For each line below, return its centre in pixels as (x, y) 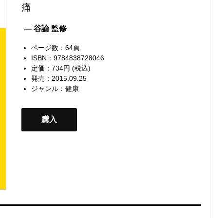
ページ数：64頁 (55, 47)
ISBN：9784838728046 (67, 58)
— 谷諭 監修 (45, 28)
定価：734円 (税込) (61, 68)
